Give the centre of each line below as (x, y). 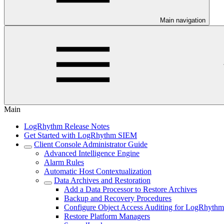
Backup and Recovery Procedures (118, 198)
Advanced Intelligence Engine (92, 153)
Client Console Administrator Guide (91, 144)
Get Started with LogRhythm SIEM (80, 135)
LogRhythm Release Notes (67, 126)
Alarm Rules (64, 162)
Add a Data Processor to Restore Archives (130, 189)
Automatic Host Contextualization (98, 171)
